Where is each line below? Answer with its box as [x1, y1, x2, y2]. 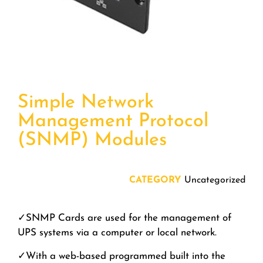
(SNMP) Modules [18, 131, 167, 150]
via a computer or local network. [73, 228, 217, 238]
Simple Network [18, 93, 154, 113]
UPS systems [18, 228, 73, 238]
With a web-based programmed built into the [26, 251, 225, 261]
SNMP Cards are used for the [26, 213, 158, 224]
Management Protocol [18, 112, 208, 131]
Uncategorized [184, 176, 245, 186]
